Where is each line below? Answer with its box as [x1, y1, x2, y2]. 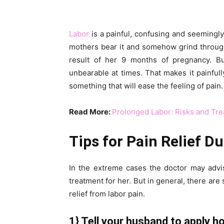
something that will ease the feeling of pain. [69, 81, 223, 90]
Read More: [69, 107, 112, 116]
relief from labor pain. [69, 189, 145, 199]
